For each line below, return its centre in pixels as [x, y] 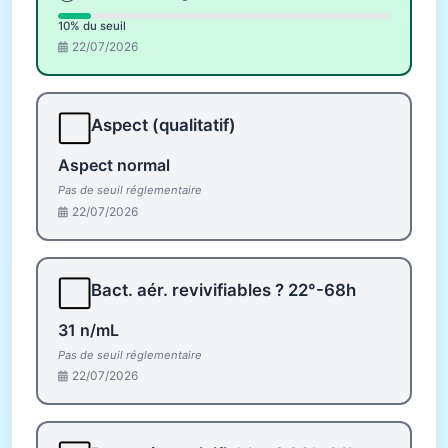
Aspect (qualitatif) [163, 125]
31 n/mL [88, 329]
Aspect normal [114, 165]
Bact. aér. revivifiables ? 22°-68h [223, 289]
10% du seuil [92, 26]
